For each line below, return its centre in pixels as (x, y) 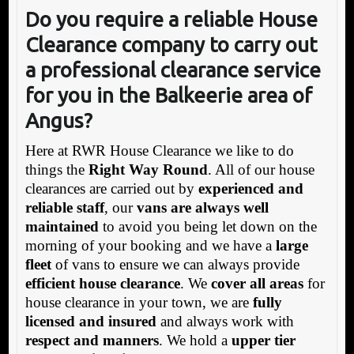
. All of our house (261, 169)
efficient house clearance (102, 283)
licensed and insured (90, 321)
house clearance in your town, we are (139, 302)
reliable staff (64, 207)
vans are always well (202, 207)
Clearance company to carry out (171, 44)
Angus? (58, 120)
